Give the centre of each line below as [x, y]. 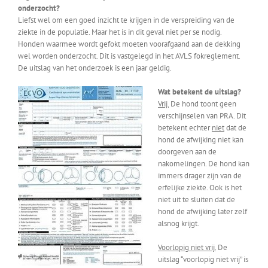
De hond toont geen [202, 104]
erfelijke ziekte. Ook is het [200, 188]
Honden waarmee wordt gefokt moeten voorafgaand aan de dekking [129, 44]
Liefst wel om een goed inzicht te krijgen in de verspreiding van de [126, 20]
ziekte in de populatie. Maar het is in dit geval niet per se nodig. [121, 32]
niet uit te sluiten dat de [197, 200]
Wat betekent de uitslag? [200, 92]
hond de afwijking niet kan [201, 140]
